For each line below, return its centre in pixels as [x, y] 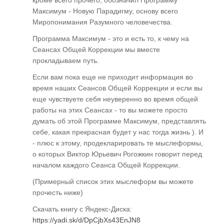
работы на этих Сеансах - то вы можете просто [110, 110]
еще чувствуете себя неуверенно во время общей [115, 99]
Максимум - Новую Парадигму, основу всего [105, 11]
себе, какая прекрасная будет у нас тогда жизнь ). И [118, 132]
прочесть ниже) [58, 192]
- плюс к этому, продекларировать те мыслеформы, [118, 143]
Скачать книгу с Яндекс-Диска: [82, 209]
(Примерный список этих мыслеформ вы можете [113, 181]
